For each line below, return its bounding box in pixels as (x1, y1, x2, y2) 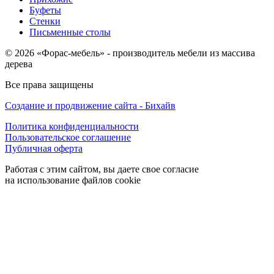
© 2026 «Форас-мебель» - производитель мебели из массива (5, 47, 255, 58)
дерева (5, 58, 32, 69)
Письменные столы (29, 26, 111, 37)
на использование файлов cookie (5, 174, 141, 185)
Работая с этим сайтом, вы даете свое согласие (5, 163, 199, 174)
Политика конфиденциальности (5, 120, 139, 131)
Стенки (29, 15, 61, 26)
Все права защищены (5, 79, 94, 90)
